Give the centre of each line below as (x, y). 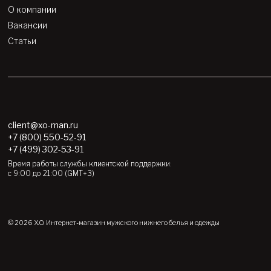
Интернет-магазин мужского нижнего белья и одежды (132, 223)
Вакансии (28, 25)
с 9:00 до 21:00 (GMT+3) (51, 173)
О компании (32, 10)
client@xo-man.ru (43, 125)
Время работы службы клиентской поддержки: (90, 163)
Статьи (22, 41)
